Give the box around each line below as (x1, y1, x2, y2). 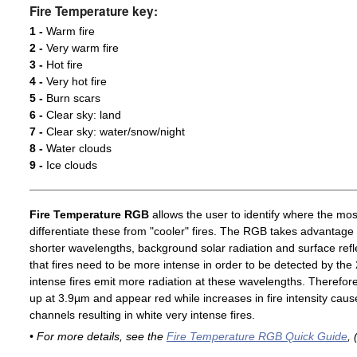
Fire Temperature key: (29, 2, 158, 21)
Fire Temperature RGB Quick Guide (166, 330, 347, 343)
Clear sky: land (42, 108, 121, 122)
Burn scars (42, 92, 100, 105)
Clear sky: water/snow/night (42, 125, 185, 139)
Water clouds (42, 142, 112, 155)
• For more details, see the (29, 330, 167, 343)
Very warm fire (42, 41, 119, 55)
